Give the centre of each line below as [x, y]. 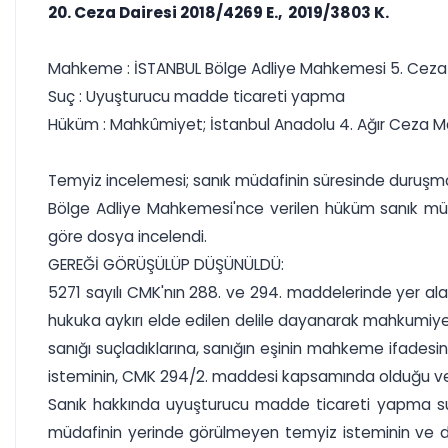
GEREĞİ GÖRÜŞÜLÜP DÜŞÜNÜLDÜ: [166, 264]
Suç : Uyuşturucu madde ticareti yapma [196, 96]
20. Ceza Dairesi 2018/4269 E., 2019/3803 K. [218, 12]
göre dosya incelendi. [127, 236]
